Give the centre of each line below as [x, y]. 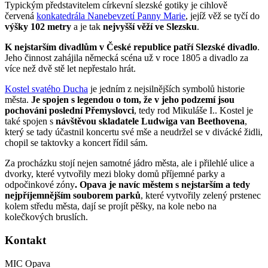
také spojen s [30, 121]
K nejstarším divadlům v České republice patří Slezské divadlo [131, 47]
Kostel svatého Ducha [46, 89]
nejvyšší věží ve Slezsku [150, 27]
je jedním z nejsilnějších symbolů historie [166, 89]
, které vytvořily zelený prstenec [201, 196]
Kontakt [25, 240]
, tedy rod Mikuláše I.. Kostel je [194, 111]
